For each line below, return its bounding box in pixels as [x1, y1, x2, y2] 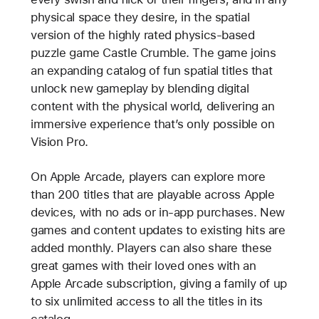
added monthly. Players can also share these [30, 241, 272, 256]
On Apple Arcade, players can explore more [30, 169, 266, 184]
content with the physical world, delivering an [30, 99, 275, 114]
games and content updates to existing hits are [30, 223, 286, 238]
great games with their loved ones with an [30, 258, 256, 273]
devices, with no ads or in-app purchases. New [30, 205, 286, 220]
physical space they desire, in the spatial [30, 10, 250, 25]
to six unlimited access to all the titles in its [30, 294, 263, 309]
